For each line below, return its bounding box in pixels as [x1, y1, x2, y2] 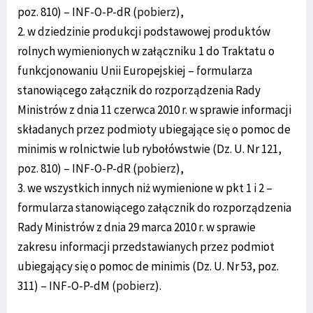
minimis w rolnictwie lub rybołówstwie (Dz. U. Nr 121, [17, 141, 282, 157]
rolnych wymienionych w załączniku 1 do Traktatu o [17, 43, 275, 59]
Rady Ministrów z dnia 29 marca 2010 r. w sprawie [17, 219, 256, 235]
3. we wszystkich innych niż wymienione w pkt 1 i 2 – [17, 180, 272, 196]
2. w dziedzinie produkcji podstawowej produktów [17, 24, 270, 40]
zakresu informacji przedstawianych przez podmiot [17, 239, 275, 255]
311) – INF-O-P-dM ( [17, 278, 116, 294]
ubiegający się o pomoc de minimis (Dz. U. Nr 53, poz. [17, 259, 279, 275]
